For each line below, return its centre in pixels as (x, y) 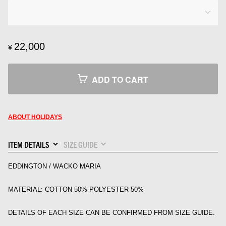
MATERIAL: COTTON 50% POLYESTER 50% (76, 189)
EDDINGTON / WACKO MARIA (54, 166)
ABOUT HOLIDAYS (35, 117)
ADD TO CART (120, 79)
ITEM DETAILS (29, 144)
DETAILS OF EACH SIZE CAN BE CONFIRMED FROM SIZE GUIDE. (111, 212)
